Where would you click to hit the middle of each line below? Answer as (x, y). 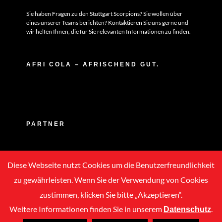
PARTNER (46, 124)
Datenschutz (187, 209)
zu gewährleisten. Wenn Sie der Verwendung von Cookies (111, 179)
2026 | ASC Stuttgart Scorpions (140, 217)
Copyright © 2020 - (66, 217)
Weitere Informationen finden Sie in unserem (86, 209)
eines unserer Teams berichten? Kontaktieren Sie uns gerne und (107, 22)
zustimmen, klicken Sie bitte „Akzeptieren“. (111, 194)
